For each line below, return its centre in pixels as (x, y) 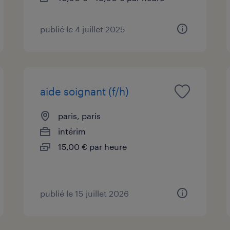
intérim (72, 131)
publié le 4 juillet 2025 (83, 29)
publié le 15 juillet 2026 (85, 193)
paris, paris (80, 116)
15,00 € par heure (93, 146)
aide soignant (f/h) (85, 91)
